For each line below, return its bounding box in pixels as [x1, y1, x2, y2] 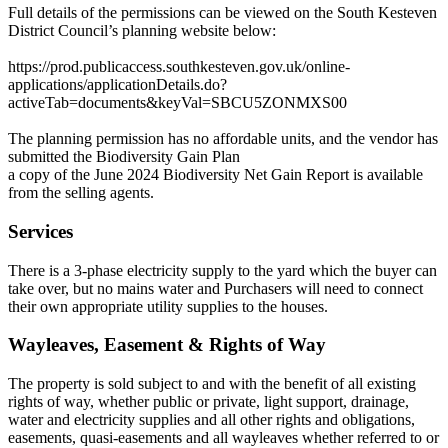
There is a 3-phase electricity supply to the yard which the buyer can [8, 261, 437, 279]
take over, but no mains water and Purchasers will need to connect [8, 279, 423, 297]
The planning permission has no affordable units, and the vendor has [8, 130, 438, 148]
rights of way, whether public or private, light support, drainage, [8, 392, 409, 410]
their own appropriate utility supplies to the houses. [8, 297, 328, 315]
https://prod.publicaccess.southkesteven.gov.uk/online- [8, 58, 350, 76]
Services [8, 220, 73, 242]
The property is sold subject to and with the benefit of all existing [8, 374, 416, 392]
